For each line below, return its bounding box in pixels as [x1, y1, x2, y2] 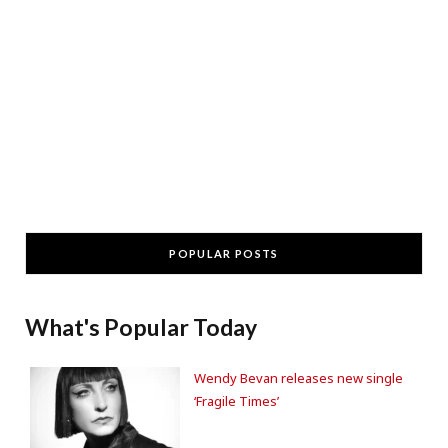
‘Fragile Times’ [194, 392, 279, 411]
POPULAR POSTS [169, 247, 279, 261]
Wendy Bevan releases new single [194, 369, 403, 388]
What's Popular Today [25, 313, 257, 342]
